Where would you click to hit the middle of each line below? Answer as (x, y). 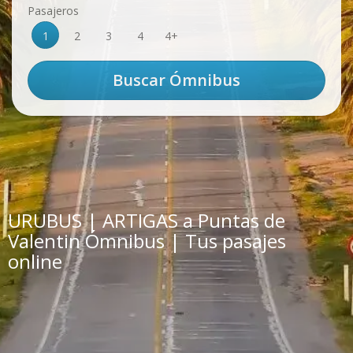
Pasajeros (53, 11)
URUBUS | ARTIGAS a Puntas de (147, 220)
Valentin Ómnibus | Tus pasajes (147, 241)
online (35, 261)
